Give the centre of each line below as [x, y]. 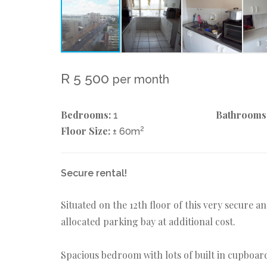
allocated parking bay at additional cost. [148, 221]
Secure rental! [94, 173]
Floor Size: [86, 131]
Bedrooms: [86, 114]
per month [141, 79]
